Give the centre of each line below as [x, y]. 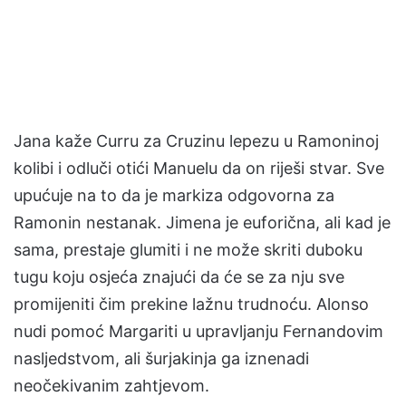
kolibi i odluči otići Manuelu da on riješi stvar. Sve [199, 168]
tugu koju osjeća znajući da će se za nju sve [179, 277]
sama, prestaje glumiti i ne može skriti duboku [188, 250]
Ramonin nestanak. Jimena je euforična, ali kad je [202, 222]
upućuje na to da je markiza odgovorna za [174, 195]
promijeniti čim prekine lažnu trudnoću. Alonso [191, 304]
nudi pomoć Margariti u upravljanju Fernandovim [198, 331]
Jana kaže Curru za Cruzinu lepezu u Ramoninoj [196, 141]
